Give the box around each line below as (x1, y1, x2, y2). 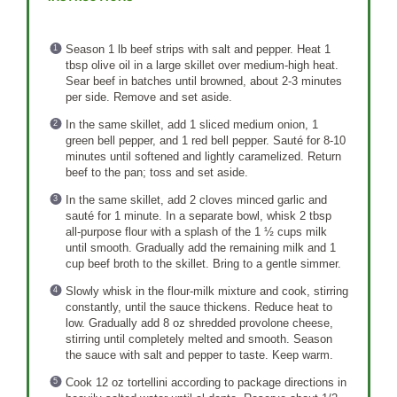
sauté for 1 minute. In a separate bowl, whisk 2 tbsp (65, 208, 331, 222)
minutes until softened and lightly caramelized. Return (65, 149, 341, 163)
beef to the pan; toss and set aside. (65, 165, 248, 179)
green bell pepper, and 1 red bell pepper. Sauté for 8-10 (65, 133, 346, 147)
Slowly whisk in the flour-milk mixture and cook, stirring (65, 284, 348, 298)
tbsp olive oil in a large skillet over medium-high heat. (65, 58, 339, 72)
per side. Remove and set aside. (65, 90, 232, 104)
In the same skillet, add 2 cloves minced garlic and (65, 192, 327, 206)
